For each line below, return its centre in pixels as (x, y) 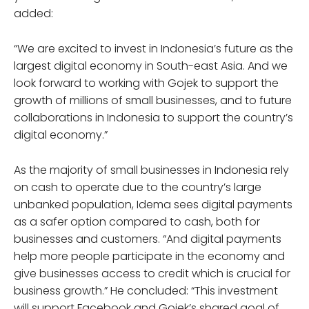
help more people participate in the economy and (149, 256)
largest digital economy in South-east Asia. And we (151, 66)
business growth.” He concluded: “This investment (146, 290)
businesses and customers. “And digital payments (148, 239)
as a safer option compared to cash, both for (137, 221)
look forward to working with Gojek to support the (146, 83)
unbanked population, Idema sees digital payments (153, 204)
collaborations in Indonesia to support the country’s (153, 117)
